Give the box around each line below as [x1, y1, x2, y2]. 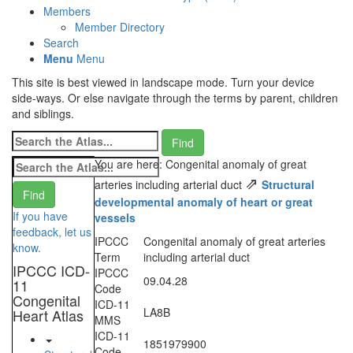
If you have [13, 208, 68, 225]
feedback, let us [13, 224, 91, 240]
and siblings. [12, 106, 74, 122]
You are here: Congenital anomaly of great [94, 156, 307, 173]
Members [43, 3, 91, 20]
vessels [94, 210, 136, 226]
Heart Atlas [13, 305, 84, 326]
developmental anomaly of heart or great [94, 194, 313, 210]
